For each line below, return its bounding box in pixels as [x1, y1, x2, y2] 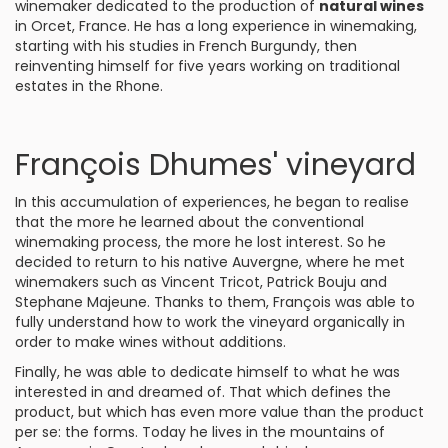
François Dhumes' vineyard [15, 144, 416, 186]
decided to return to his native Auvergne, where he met [15, 252, 405, 272]
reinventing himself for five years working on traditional [15, 56, 400, 76]
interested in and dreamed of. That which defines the [15, 382, 391, 402]
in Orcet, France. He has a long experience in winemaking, [15, 16, 417, 36]
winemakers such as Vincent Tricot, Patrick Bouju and [15, 272, 387, 292]
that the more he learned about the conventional [15, 212, 364, 232]
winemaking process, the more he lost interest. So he [15, 232, 386, 252]
